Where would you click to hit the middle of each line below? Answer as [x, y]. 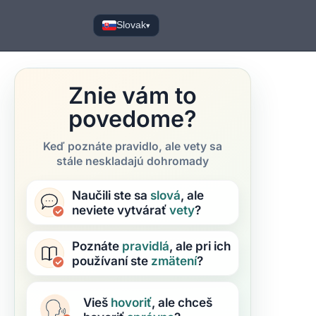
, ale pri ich [200, 246]
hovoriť [131, 302]
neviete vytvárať [121, 210]
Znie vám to [133, 96]
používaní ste [111, 261]
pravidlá [146, 246]
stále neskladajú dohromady [133, 161]
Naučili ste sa [111, 195]
